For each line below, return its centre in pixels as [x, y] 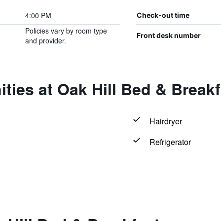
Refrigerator [170, 142]
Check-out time [163, 15]
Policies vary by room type [66, 31]
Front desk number [168, 35]
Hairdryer [166, 121]
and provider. [45, 40]
